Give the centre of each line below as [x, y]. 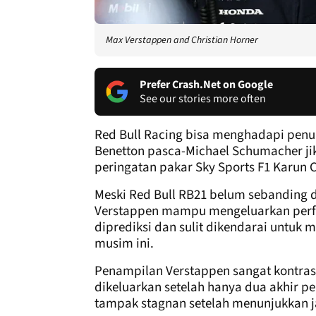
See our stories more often [203, 98]
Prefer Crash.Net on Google [206, 84]
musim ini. [124, 243]
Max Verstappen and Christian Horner [182, 40]
